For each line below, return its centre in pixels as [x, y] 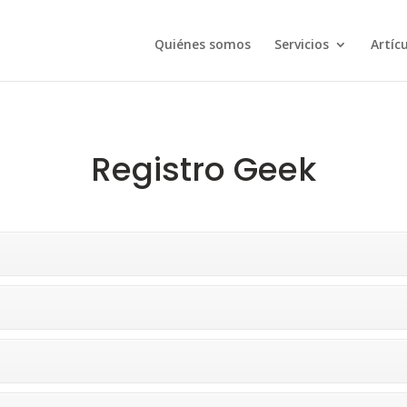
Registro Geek [203, 169]
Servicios [301, 44]
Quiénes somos [202, 44]
